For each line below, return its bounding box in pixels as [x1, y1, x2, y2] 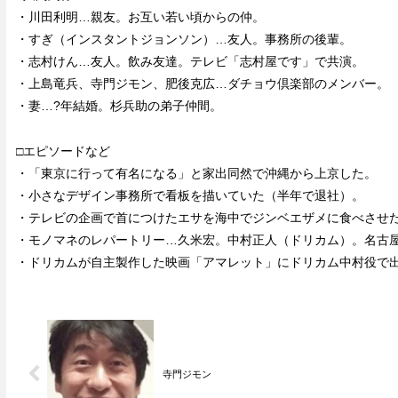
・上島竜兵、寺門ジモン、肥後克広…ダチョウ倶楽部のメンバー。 [15, 76, 389, 92]
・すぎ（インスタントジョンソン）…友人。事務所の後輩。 [15, 32, 352, 47]
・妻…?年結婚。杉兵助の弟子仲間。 [15, 99, 222, 114]
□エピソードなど [15, 143, 110, 158]
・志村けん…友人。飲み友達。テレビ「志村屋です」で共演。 [15, 54, 364, 69]
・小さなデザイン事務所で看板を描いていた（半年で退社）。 [15, 187, 364, 203]
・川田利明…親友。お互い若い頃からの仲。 [15, 10, 265, 25]
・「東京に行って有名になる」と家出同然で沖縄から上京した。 [15, 165, 377, 180]
